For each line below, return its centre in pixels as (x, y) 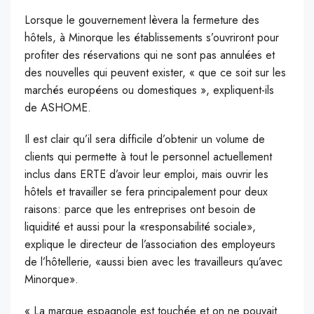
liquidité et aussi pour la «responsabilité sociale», (140, 227)
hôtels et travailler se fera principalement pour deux (146, 192)
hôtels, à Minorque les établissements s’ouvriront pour (152, 38)
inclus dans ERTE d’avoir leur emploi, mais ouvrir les (146, 175)
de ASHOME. (58, 108)
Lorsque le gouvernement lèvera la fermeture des (142, 20)
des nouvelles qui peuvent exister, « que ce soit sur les (155, 73)
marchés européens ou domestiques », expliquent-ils (149, 90)
